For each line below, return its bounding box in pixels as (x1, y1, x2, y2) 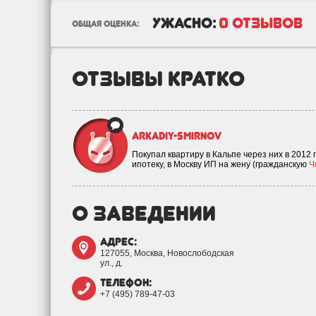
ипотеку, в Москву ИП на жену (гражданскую (132, 159, 309, 169)
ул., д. (100, 258, 123, 268)
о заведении (72, 200, 216, 226)
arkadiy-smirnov (132, 130, 221, 142)
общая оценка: (72, 19, 139, 29)
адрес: (100, 236, 137, 248)
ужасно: (152, 14, 217, 32)
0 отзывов (219, 14, 303, 32)
